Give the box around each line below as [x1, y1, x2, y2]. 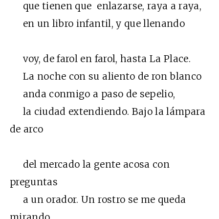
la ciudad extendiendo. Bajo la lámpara [10, 106, 206, 118]
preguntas [10, 176, 58, 188]
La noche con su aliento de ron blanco [10, 70, 202, 83]
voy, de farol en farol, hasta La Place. [10, 53, 191, 65]
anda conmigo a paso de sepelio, [10, 88, 175, 100]
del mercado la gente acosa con [10, 158, 170, 171]
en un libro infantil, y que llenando [10, 18, 185, 30]
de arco [10, 123, 44, 135]
